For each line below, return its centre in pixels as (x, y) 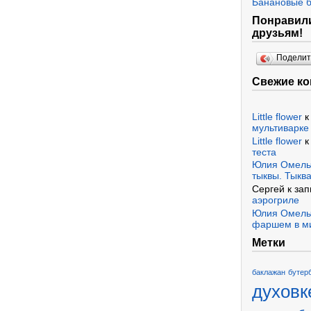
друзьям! (277, 33)
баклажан (269, 272)
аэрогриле (276, 200)
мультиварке (280, 127)
